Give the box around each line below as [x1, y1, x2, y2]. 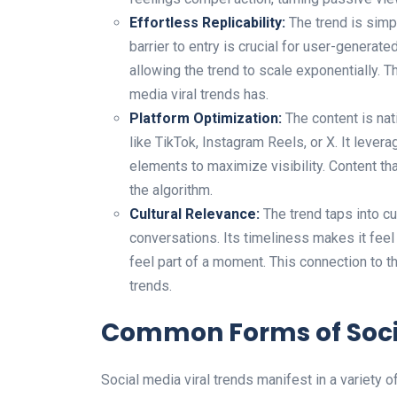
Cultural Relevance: [129, 205, 260, 222]
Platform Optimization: [129, 109, 282, 127]
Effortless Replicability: [129, 13, 285, 31]
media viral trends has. [129, 85, 269, 103]
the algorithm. [129, 181, 213, 198]
